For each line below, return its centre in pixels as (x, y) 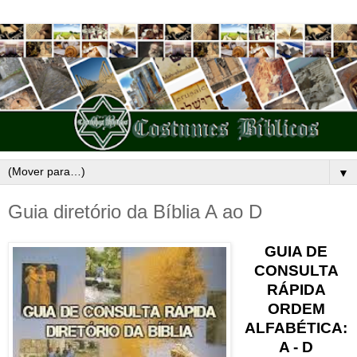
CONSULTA (296, 270)
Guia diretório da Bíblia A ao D (135, 212)
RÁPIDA (296, 289)
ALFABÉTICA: (296, 328)
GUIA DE (296, 251)
